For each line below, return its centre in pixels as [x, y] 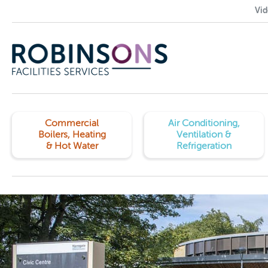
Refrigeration [204, 146]
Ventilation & [204, 135]
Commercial [72, 123]
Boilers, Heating [72, 135]
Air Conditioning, [204, 123]
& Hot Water [72, 146]
